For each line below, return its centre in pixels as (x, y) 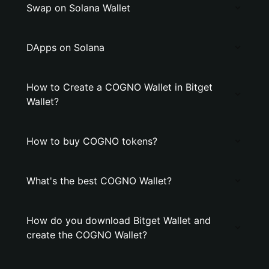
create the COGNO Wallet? (87, 235)
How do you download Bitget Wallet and (119, 220)
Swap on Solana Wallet (78, 8)
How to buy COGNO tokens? (92, 141)
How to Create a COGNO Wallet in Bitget (119, 87)
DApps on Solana (65, 47)
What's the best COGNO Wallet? (99, 181)
